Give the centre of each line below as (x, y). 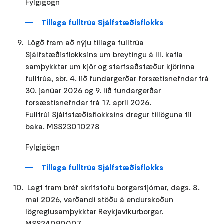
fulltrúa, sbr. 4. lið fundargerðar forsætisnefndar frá (117, 79)
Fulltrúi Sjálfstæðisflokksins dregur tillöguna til (109, 115)
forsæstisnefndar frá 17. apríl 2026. (89, 103)
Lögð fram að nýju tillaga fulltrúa (85, 43)
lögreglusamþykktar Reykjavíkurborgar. (95, 212)
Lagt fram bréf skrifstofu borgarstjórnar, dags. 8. (113, 188)
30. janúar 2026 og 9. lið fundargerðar (93, 91)
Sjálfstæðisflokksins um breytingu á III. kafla (104, 55)
